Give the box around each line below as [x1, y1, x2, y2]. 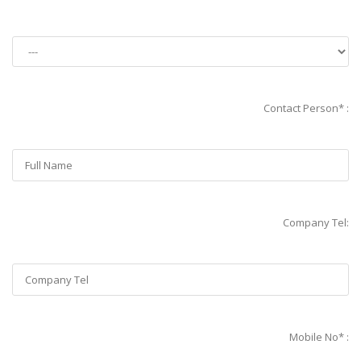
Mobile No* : [289, 330, 349, 345]
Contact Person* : [263, 101, 349, 116]
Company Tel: [283, 215, 349, 230]
